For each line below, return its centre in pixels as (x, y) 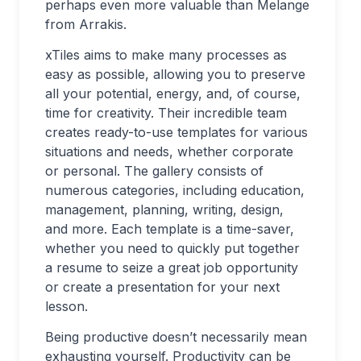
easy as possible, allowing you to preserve (175, 74)
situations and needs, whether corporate (169, 151)
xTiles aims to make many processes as (166, 55)
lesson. (66, 306)
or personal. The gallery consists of (154, 171)
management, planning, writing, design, (164, 210)
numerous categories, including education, (175, 190)
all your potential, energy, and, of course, (173, 93)
